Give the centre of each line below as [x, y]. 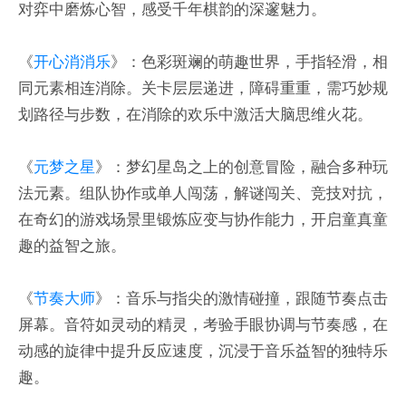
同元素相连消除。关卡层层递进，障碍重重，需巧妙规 [203, 87]
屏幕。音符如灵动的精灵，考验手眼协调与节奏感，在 [203, 324]
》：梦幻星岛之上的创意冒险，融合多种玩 [241, 166]
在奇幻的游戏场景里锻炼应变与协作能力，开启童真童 [203, 218]
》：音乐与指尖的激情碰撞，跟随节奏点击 [241, 297]
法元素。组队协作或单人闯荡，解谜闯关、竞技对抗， [203, 192]
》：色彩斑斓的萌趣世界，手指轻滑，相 [249, 61]
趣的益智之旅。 [72, 245]
